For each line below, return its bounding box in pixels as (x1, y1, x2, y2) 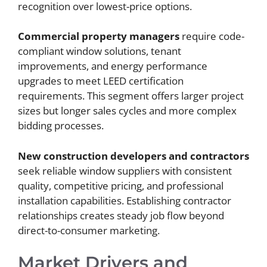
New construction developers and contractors (18, 148, 249, 163)
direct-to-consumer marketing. (18, 223, 160, 237)
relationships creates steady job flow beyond (18, 208, 224, 222)
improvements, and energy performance (18, 59, 207, 73)
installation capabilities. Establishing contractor (18, 193, 231, 207)
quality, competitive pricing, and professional (18, 178, 223, 193)
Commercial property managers (18, 29, 179, 44)
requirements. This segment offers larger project (18, 89, 244, 103)
